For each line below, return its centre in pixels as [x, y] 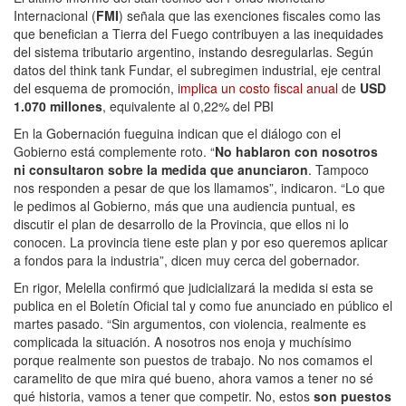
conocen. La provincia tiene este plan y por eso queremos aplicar [201, 242]
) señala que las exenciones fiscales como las [250, 16]
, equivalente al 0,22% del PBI [188, 106]
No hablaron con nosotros [296, 152]
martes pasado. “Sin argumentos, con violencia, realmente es [190, 324]
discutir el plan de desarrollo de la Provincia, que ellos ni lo [181, 224]
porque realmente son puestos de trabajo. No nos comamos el [193, 360]
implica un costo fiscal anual [258, 88]
